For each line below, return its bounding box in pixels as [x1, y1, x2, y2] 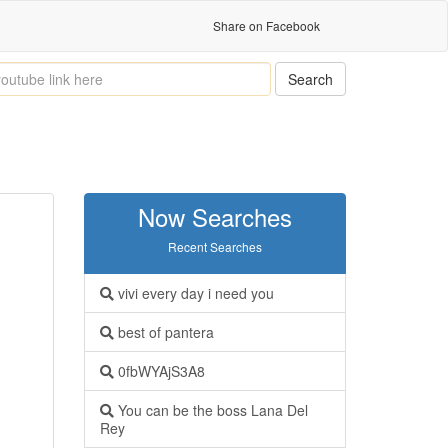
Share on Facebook [213, 17, 320, 34]
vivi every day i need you [113, 283, 274, 303]
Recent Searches [167, 238, 262, 255]
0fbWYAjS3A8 [113, 361, 205, 381]
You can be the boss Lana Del [113, 400, 308, 420]
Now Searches [137, 199, 292, 234]
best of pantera [113, 322, 214, 342]
